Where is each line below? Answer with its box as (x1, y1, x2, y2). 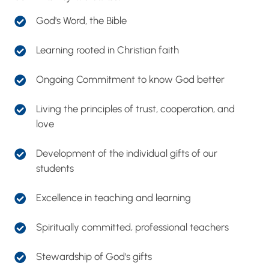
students (36, 162, 74, 175)
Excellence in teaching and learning (36, 192, 191, 204)
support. (14, 4, 55, 17)
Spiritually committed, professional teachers (36, 221, 229, 234)
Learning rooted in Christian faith (36, 44, 179, 56)
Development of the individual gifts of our (36, 147, 217, 160)
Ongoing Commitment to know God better (36, 73, 225, 86)
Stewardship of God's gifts (36, 250, 152, 263)
